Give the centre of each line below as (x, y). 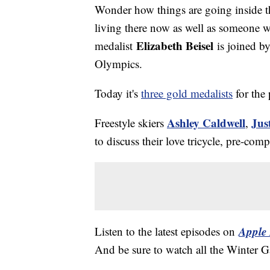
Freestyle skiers (131, 123)
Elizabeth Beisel (175, 46)
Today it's (118, 93)
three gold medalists (187, 93)
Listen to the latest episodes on (167, 231)
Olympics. (118, 64)
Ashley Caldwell (206, 123)
